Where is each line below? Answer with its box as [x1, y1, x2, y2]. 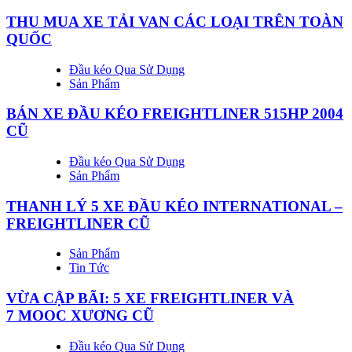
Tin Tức [69, 261, 109, 275]
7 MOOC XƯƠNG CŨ [6, 307, 154, 324]
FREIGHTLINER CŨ [6, 214, 150, 232]
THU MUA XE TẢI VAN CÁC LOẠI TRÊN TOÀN [6, 13, 343, 30]
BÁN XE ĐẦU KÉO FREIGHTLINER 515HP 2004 [6, 105, 343, 123]
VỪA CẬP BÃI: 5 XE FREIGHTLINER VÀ [6, 290, 294, 307]
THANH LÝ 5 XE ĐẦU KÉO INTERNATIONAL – [6, 197, 343, 214]
